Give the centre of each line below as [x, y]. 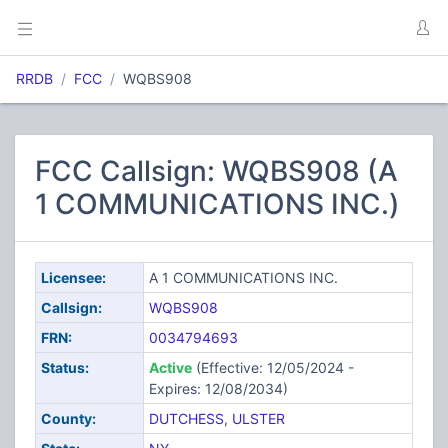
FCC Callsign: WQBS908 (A [216, 171]
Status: [64, 367]
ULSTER [258, 418]
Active [170, 367]
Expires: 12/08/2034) [218, 388]
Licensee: [73, 277]
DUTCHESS [186, 418]
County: [68, 418]
